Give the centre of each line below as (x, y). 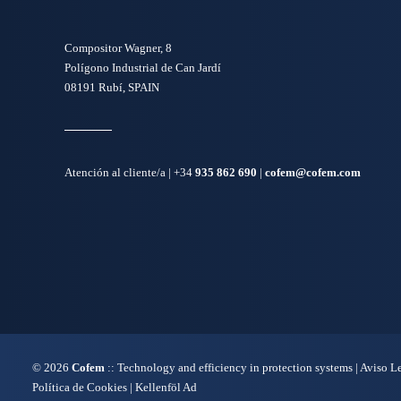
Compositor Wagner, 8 (118, 48)
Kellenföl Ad (166, 387)
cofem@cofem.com (313, 172)
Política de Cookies (81, 387)
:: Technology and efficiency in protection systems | (232, 367)
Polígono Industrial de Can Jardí (143, 68)
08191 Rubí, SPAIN (112, 87)
